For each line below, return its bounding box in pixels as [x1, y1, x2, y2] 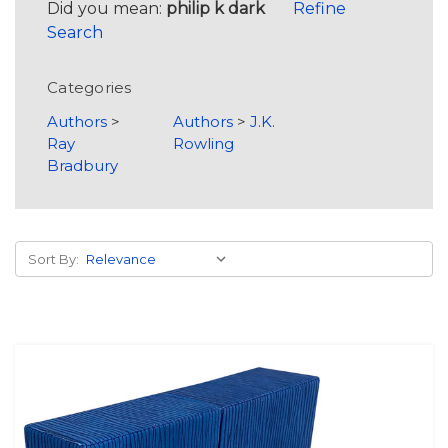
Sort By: [28, 251, 79, 267]
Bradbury [47, 156, 118, 175]
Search [47, 23, 103, 42]
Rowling [172, 134, 234, 153]
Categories [47, 78, 132, 97]
